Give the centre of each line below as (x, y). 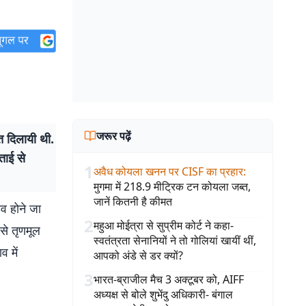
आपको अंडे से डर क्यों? (138, 255)
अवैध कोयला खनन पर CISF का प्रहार (168, 171)
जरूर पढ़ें (114, 136)
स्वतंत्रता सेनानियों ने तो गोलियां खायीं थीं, (175, 240)
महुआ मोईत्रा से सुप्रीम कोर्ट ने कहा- (164, 225)
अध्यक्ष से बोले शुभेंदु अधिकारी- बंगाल (163, 294)
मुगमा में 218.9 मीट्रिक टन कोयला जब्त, (172, 186)
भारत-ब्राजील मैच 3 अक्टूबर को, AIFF (169, 279)
